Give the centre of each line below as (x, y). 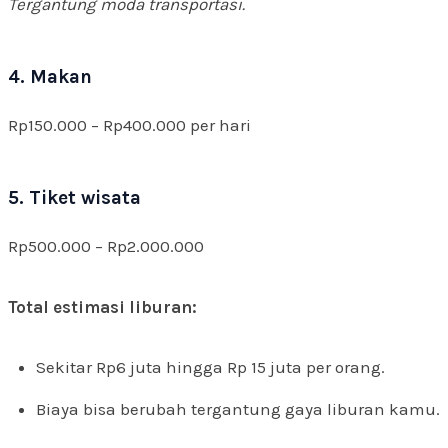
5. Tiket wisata (74, 197)
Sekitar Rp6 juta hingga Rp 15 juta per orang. (210, 367)
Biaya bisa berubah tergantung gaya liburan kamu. (238, 408)
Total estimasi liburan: (102, 306)
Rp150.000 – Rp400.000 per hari (129, 124)
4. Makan (50, 76)
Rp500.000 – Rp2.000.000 (106, 245)
